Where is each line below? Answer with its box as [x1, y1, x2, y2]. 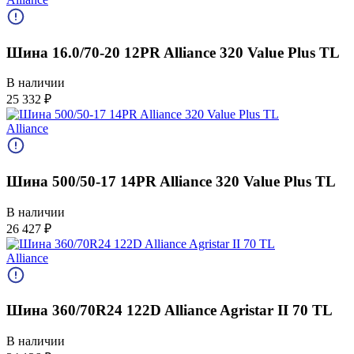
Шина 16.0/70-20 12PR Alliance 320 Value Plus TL [6, 43, 340, 61]
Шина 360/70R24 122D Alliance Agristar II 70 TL [6, 302, 333, 319]
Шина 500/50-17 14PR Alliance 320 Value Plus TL [6, 172, 336, 190]
